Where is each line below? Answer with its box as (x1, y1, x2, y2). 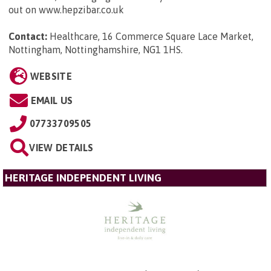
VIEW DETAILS (29, 142, 94, 153)
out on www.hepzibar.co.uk (8, 4, 124, 15)
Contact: (8, 30, 47, 42)
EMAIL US (30, 94, 73, 106)
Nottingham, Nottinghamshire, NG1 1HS (8, 44, 181, 55)
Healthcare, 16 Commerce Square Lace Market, (50, 30, 253, 42)
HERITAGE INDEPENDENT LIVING (5, 171, 162, 184)
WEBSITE (30, 70, 72, 82)
